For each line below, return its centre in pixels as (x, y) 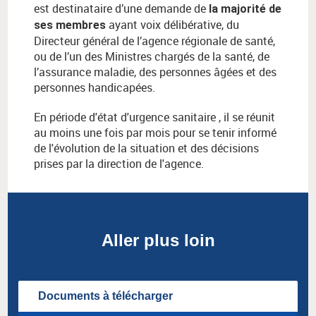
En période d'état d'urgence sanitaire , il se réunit (154, 117)
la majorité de (245, 9)
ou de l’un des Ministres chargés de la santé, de (152, 57)
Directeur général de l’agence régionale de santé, (154, 41)
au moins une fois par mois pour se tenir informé (155, 133)
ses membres (70, 25)
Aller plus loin (158, 241)
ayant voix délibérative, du (172, 25)
